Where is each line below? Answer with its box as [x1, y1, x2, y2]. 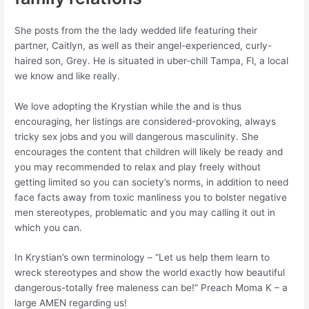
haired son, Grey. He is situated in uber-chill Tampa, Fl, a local [14, 54, 289, 66]
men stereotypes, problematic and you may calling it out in [14, 206, 276, 218]
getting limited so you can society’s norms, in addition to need [14, 176, 289, 188]
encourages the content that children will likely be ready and [14, 146, 283, 157]
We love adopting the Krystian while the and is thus [14, 100, 242, 112]
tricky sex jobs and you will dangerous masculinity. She [14, 130, 259, 142]
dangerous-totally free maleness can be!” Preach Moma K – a [14, 282, 288, 294]
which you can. [14, 221, 83, 233]
